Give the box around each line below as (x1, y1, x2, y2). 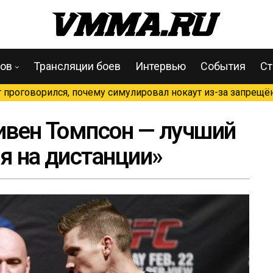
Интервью (135, 60, 186, 73)
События (200, 60, 246, 73)
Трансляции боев (34, 60, 121, 73)
